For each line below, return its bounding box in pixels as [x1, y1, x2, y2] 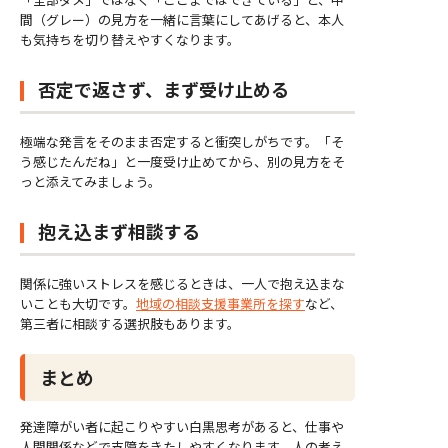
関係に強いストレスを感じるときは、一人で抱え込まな [20, 274, 345, 294]
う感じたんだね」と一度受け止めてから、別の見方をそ [20, 152, 345, 172]
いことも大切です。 [20, 294, 136, 314]
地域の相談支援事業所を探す [136, 294, 305, 314]
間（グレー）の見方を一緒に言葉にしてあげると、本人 [20, 10, 344, 30]
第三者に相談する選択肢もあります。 [20, 314, 240, 334]
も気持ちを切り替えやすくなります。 [20, 30, 240, 50]
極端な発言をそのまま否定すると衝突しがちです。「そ [20, 132, 344, 152]
